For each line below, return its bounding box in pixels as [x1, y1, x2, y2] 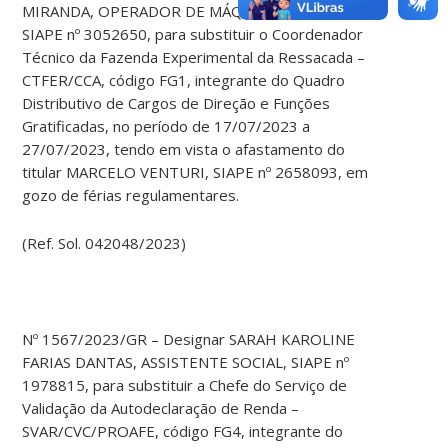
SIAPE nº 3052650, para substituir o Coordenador [22, 24, 364, 45]
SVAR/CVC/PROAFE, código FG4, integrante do [22, 421, 344, 442]
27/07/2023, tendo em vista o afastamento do [22, 139, 346, 160]
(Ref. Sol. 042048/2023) [22, 233, 187, 254]
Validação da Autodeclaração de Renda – [22, 398, 300, 419]
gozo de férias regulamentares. [22, 185, 240, 206]
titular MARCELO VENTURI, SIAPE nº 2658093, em [22, 162, 369, 183]
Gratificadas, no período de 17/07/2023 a [22, 116, 311, 137]
